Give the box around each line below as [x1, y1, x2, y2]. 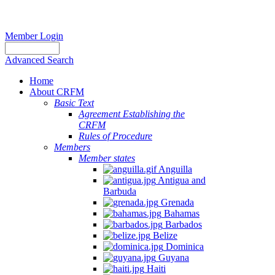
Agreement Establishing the [79, 109, 185, 119]
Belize [150, 230, 177, 241]
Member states [79, 153, 135, 163]
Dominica [163, 241, 204, 252]
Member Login [5, 31, 63, 41]
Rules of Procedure [79, 131, 152, 141]
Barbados [163, 219, 202, 230]
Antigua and [156, 175, 206, 185]
